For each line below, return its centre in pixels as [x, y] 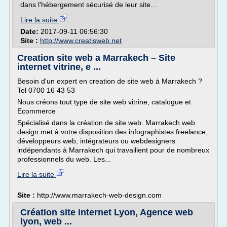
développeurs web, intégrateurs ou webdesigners [96, 141]
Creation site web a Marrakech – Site [96, 58]
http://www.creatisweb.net [81, 41]
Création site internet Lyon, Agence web [107, 212]
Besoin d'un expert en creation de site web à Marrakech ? [110, 81]
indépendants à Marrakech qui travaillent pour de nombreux [113, 150]
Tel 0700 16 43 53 [46, 90]
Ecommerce [36, 111]
